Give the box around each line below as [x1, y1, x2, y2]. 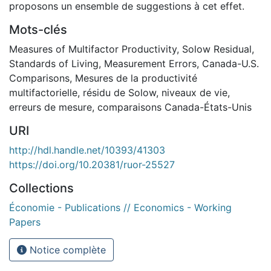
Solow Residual [182, 42, 252, 55]
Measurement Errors [104, 57, 197, 70]
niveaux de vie [162, 86, 227, 99]
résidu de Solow [83, 86, 156, 99]
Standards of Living [9, 57, 99, 70]
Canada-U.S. [202, 57, 259, 70]
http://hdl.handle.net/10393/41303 [9, 143, 165, 156]
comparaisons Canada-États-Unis [97, 100, 252, 113]
